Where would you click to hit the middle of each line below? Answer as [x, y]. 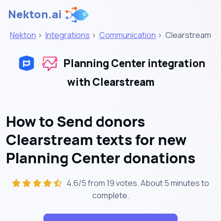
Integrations [68, 35]
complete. [110, 195]
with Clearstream [110, 82]
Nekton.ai [35, 14]
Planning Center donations [101, 158]
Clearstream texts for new [96, 139]
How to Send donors [75, 121]
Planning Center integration [133, 63]
